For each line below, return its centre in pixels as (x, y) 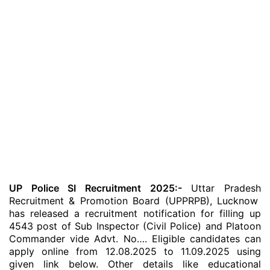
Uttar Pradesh (221, 188)
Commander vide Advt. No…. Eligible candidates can (135, 239)
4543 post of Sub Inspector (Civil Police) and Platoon (135, 226)
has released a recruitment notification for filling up (135, 213)
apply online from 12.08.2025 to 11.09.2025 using (135, 251)
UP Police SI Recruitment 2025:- (96, 188)
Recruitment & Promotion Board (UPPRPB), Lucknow (135, 201)
